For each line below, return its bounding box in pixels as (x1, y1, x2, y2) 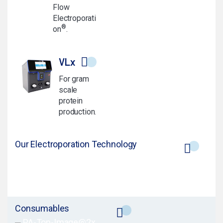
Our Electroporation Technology (15, 139, 137, 150)
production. (59, 107, 97, 117)
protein (59, 96, 83, 106)
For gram (59, 74, 89, 84)
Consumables (15, 203, 70, 214)
